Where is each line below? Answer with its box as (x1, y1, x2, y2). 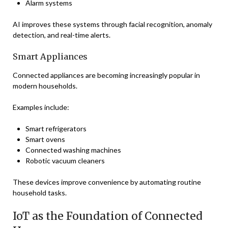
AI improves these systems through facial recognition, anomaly (13, 20, 212, 28)
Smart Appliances (13, 51, 88, 62)
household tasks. (13, 188, 67, 197)
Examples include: (13, 103, 69, 111)
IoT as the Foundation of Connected (13, 209, 203, 223)
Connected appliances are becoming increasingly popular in (13, 71, 200, 79)
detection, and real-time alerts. (13, 31, 110, 39)
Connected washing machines (25, 146, 121, 154)
